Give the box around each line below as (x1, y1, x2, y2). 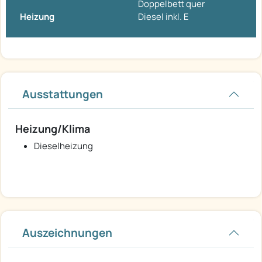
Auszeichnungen (22, 225, 112, 241)
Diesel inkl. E (138, 11, 189, 23)
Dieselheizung (34, 140, 93, 153)
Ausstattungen (22, 87, 103, 102)
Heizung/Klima (15, 122, 90, 136)
